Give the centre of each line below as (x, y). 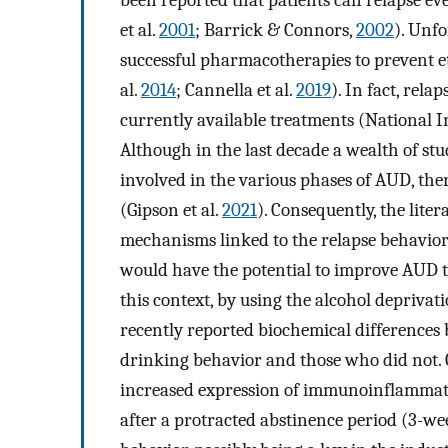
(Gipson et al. (171, 209)
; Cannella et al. (236, 89)
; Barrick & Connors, (275, 29)
